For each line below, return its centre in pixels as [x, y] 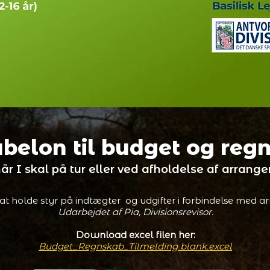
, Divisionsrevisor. [176, 212]
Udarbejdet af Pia [98, 212]
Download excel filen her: [135, 235]
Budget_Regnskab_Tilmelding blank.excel [135, 246]
